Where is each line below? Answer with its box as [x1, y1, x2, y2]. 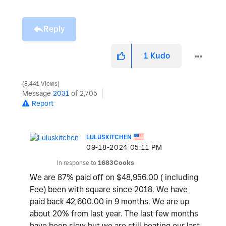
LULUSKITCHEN [86, 133, 132, 141]
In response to [57, 159, 98, 167]
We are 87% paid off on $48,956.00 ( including [30, 173, 198, 183]
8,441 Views [23, 80, 59, 88]
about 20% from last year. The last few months [30, 209, 198, 219]
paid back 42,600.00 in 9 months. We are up [30, 197, 189, 207]
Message [22, 89, 53, 98]
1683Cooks [98, 159, 134, 167]
